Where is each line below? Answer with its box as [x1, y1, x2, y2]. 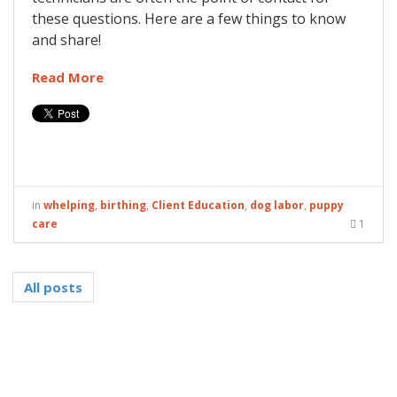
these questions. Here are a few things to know [32, 8, 346, 28]
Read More [32, 67, 104, 86]
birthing [100, 197, 146, 213]
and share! [32, 29, 101, 50]
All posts [24, 277, 82, 296]
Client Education [152, 197, 245, 213]
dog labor [250, 197, 304, 213]
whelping [43, 197, 95, 213]
